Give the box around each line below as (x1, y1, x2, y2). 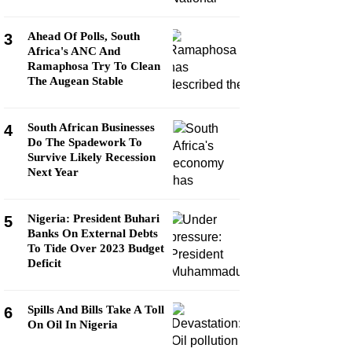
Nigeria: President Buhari (27, 212, 159, 225)
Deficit (27, 257, 61, 269)
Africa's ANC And (27, 45, 120, 57)
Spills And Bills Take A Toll (27, 303, 164, 316)
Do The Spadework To (27, 136, 142, 148)
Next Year (27, 166, 79, 178)
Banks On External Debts (27, 227, 158, 240)
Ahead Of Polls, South (27, 30, 140, 42)
